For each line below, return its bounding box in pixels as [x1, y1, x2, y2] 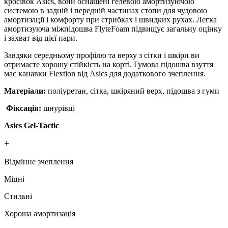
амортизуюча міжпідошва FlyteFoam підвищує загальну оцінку [4, 24, 222, 33]
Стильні [4, 191, 32, 201]
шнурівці [41, 103, 75, 112]
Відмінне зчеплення [4, 157, 73, 166]
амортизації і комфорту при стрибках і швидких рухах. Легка [4, 15, 217, 24]
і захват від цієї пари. [4, 33, 77, 42]
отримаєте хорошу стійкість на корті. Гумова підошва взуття [4, 60, 213, 69]
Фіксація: [4, 103, 41, 112]
